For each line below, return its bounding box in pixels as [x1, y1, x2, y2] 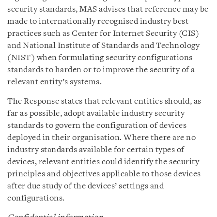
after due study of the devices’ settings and [7, 182, 164, 190]
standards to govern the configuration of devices [7, 122, 186, 130]
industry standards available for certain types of [7, 146, 185, 154]
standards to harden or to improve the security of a [7, 66, 195, 74]
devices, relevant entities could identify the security [7, 158, 199, 166]
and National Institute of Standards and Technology [7, 42, 200, 50]
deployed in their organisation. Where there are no [7, 134, 196, 142]
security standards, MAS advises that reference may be [7, 5, 209, 14]
